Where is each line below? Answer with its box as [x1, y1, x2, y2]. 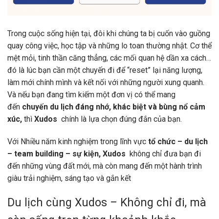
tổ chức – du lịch [148, 136, 208, 146]
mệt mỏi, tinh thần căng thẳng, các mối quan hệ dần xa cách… [7, 53, 211, 63]
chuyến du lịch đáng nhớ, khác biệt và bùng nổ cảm [22, 102, 205, 111]
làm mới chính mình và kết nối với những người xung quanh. [7, 77, 204, 87]
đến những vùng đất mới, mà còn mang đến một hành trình [7, 161, 202, 171]
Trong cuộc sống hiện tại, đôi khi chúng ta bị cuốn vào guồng [7, 28, 210, 38]
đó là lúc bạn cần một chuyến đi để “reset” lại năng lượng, [7, 65, 202, 75]
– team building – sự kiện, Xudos [7, 149, 128, 158]
